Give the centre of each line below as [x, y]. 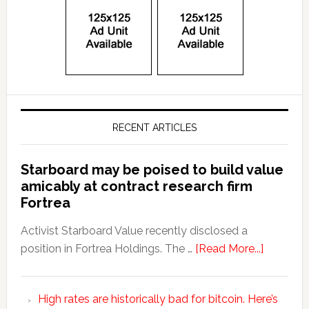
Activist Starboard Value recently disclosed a [134, 231]
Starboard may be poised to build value [152, 170]
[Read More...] [229, 249]
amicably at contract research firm [136, 186]
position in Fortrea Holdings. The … [108, 249]
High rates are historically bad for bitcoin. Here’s [158, 299]
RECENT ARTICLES [154, 128]
